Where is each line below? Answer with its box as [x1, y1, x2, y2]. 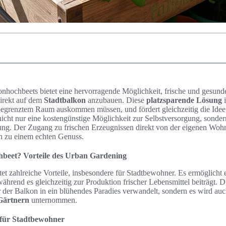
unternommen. [29, 196, 77, 204]
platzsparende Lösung [146, 96, 222, 104]
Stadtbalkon [44, 96, 86, 104]
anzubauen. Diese [86, 96, 146, 104]
